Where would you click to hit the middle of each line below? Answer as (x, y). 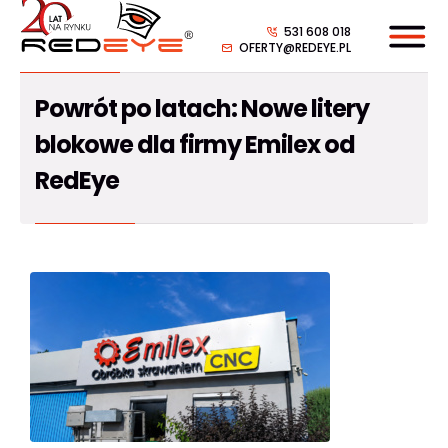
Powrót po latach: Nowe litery (202, 108)
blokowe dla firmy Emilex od (195, 144)
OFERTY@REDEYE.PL (295, 47)
